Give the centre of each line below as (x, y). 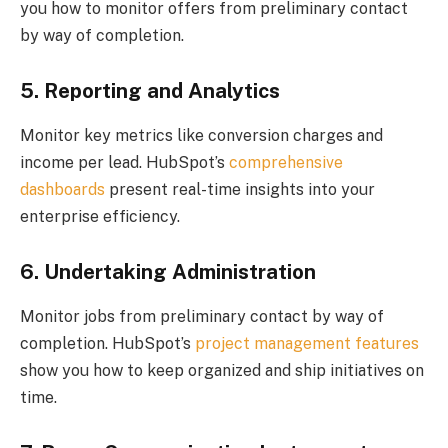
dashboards (62, 189)
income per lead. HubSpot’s (124, 162)
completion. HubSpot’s (107, 343)
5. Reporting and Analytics (150, 91)
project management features (307, 343)
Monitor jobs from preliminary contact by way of (202, 316)
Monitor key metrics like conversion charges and (201, 135)
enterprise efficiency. (100, 216)
